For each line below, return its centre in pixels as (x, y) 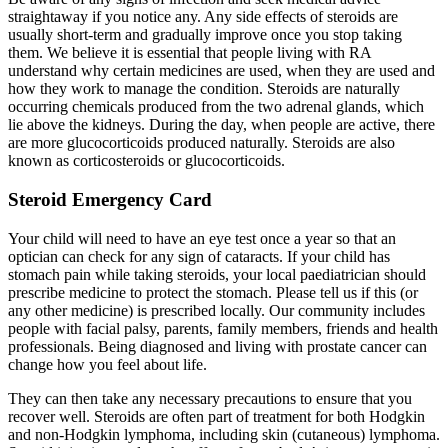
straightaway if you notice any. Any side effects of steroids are (203, 17)
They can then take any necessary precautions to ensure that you (210, 398)
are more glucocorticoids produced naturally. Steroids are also (201, 143)
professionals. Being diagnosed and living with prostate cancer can (217, 346)
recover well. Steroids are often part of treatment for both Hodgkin (216, 416)
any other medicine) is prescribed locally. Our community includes (216, 310)
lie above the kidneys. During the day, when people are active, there (221, 125)
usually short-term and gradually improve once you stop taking (205, 35)
